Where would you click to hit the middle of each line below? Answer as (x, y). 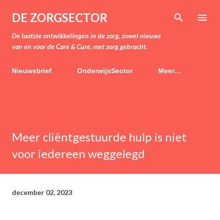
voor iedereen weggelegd (78, 153)
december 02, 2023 (42, 192)
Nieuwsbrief (32, 71)
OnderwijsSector (105, 71)
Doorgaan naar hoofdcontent (110, 12)
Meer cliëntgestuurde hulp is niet (99, 137)
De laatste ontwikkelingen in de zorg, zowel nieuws (86, 36)
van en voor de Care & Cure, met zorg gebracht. (80, 46)
